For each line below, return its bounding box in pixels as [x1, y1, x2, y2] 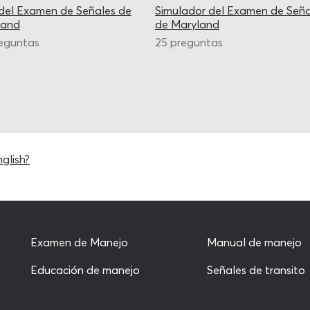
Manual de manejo [207, 235, 302, 249]
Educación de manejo [30, 263, 140, 277]
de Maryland [155, 17, 219, 31]
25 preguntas [155, 35, 223, 49]
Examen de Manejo [30, 235, 128, 249]
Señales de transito [207, 263, 306, 277]
